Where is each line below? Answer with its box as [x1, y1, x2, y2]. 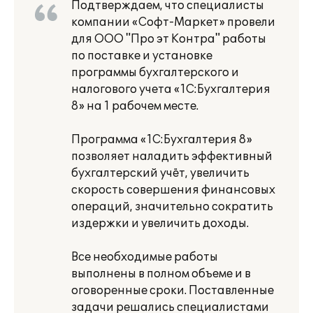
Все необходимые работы [71, 250, 218, 264]
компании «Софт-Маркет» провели [71, 15, 275, 29]
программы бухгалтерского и [71, 66, 239, 80]
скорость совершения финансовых [71, 183, 275, 197]
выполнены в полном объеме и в [71, 267, 251, 281]
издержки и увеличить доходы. [71, 217, 249, 231]
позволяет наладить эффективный [71, 150, 272, 163]
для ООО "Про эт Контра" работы [71, 32, 266, 46]
